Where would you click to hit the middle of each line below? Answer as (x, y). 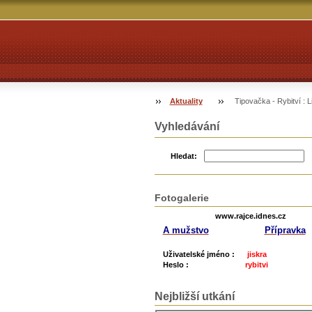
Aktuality (186, 101)
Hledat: (184, 156)
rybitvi (256, 265)
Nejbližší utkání (194, 296)
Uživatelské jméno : (201, 255)
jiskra (257, 255)
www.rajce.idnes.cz (249, 216)
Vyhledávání (187, 126)
